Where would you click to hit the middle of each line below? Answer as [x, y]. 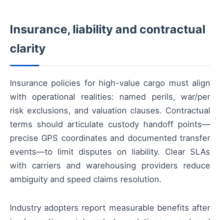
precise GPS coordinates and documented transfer [110, 138]
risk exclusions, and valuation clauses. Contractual [110, 110]
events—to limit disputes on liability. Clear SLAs [110, 151]
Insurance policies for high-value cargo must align [110, 83]
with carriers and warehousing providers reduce [110, 165]
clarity [28, 48]
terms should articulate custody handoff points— [110, 124]
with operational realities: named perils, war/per [110, 96]
